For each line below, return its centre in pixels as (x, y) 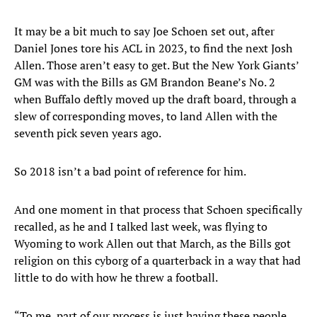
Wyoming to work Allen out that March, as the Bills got (152, 244)
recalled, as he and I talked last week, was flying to (141, 227)
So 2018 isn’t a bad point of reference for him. (130, 172)
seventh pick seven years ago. (88, 133)
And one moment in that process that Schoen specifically (158, 210)
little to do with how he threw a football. (116, 278)
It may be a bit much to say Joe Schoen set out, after (144, 31)
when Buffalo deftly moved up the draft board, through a (155, 99)
